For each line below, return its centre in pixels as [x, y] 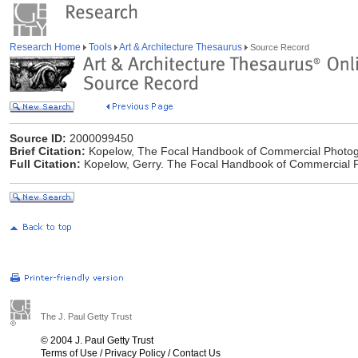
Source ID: [38, 138]
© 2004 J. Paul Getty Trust [97, 340]
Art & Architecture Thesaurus [181, 47]
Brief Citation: [48, 151]
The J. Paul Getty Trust [86, 316]
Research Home [46, 47]
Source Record [278, 47]
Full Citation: [45, 164]
